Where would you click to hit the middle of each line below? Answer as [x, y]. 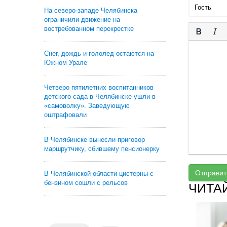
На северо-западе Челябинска [91, 10]
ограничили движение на [82, 20]
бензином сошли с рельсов [86, 183]
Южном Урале [66, 63]
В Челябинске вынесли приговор [94, 140]
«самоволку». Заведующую [87, 106]
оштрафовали [65, 115]
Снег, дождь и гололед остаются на [99, 53]
